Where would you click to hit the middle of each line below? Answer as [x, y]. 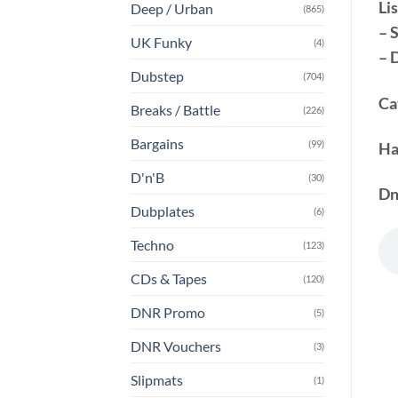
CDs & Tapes [169, 279]
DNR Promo [168, 313]
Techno [152, 245]
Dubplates [163, 211]
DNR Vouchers [176, 346]
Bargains [157, 144]
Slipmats [157, 380]
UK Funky [161, 43]
